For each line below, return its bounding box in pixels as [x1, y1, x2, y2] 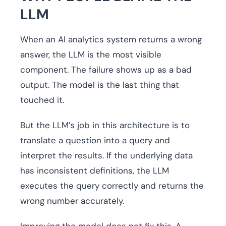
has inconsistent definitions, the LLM [20, 165, 169, 177]
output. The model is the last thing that [20, 79, 179, 91]
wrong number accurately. [20, 195, 124, 207]
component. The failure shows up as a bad [20, 64, 192, 76]
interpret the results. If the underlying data [20, 150, 193, 161]
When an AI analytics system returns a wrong [20, 34, 202, 45]
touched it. [20, 94, 64, 106]
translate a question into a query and [20, 135, 170, 146]
